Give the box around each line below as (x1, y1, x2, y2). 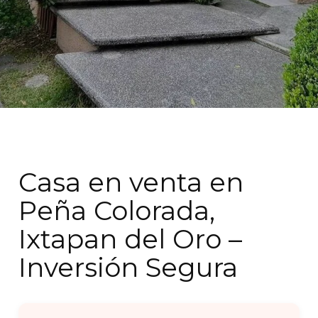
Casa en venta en (18, 166, 244, 198)
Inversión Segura (18, 251, 238, 283)
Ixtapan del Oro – (18, 223, 243, 255)
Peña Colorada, (18, 194, 216, 226)
